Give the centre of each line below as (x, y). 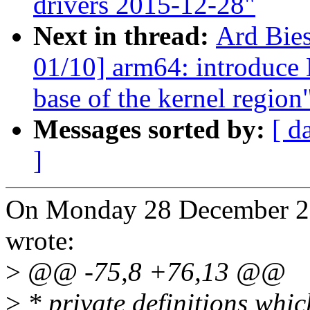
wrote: (40, 241)
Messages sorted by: (153, 129)
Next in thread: (125, 36)
